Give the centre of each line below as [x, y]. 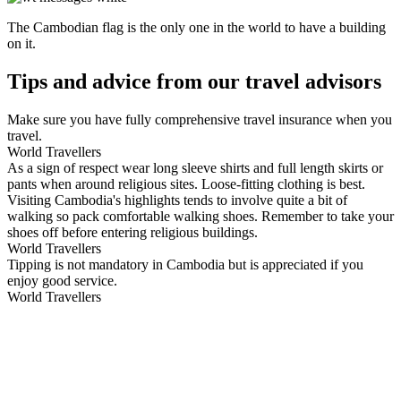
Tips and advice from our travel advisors [194, 82]
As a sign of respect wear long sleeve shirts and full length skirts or [195, 168]
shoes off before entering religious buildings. [132, 233]
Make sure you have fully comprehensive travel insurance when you [200, 120]
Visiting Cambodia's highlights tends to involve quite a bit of [177, 200]
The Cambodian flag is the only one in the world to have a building [196, 28]
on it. [23, 44]
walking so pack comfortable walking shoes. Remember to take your [200, 217]
